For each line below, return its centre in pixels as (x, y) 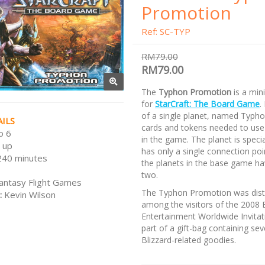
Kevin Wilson (30, 194)
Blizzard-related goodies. (189, 240)
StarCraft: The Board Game (207, 104)
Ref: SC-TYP (166, 31)
